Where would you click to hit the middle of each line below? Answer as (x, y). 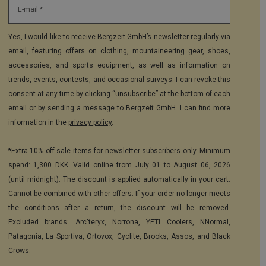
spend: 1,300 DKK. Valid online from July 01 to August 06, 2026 (119, 165)
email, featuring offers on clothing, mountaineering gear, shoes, (119, 51)
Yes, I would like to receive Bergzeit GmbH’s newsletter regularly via (119, 37)
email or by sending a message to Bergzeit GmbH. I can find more (119, 108)
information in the (38, 123)
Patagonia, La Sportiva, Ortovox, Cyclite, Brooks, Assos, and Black (119, 237)
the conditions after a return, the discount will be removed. (119, 208)
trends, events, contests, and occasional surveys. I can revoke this (119, 80)
